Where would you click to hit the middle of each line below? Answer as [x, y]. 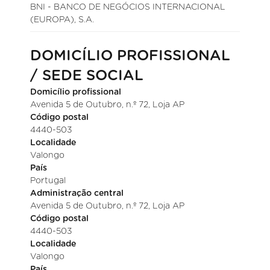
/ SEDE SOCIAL [87, 76]
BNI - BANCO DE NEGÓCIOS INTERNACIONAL [128, 7]
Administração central [77, 193]
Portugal [48, 181]
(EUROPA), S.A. [62, 20]
